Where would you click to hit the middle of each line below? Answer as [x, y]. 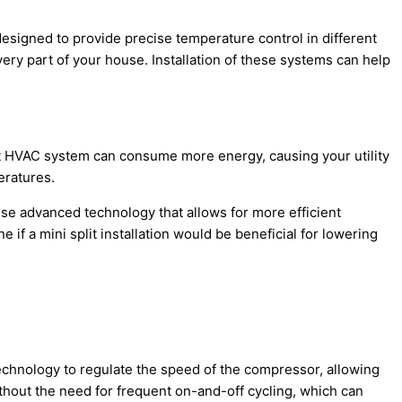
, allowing [350, 370]
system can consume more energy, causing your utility [215, 156]
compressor [282, 370]
